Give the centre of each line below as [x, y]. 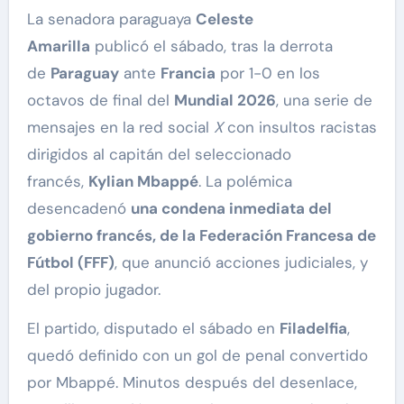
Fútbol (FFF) [70, 263]
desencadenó [78, 209]
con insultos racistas [299, 128]
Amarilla [58, 46]
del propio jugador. [93, 290]
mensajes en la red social [120, 128]
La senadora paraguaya [115, 19]
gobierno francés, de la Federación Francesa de [201, 236]
